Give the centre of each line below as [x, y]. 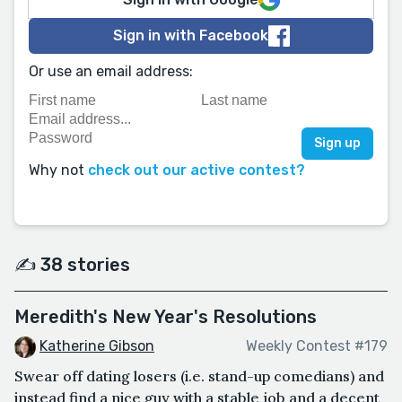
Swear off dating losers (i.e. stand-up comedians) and [199, 376]
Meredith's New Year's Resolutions [166, 317]
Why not [58, 170]
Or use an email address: [111, 71]
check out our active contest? [197, 170]
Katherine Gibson [97, 346]
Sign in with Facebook [190, 35]
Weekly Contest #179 [317, 346]
